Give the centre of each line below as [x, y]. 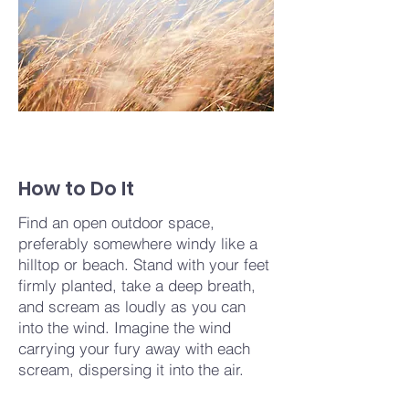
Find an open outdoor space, [116, 222]
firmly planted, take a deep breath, [137, 285]
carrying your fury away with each [134, 348]
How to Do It [76, 189]
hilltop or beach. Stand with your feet [144, 264]
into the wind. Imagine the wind [125, 327]
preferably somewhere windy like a [138, 243]
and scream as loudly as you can [132, 306]
